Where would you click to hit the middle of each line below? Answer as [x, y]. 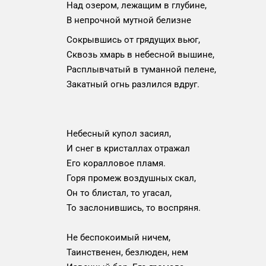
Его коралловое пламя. [116, 163]
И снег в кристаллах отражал [128, 148]
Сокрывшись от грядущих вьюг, [133, 40]
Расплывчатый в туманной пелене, [141, 69]
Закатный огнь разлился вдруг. [133, 84]
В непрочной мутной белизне [129, 20]
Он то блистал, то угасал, [119, 193]
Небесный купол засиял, [119, 134]
